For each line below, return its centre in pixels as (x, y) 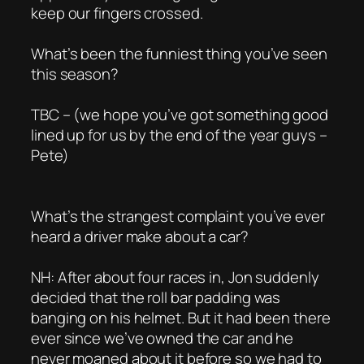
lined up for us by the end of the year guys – (179, 134)
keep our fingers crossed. (117, 13)
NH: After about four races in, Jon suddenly (175, 277)
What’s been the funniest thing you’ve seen (179, 53)
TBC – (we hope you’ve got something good (180, 114)
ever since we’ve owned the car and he (162, 338)
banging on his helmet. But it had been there (181, 317)
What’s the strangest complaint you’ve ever (178, 216)
